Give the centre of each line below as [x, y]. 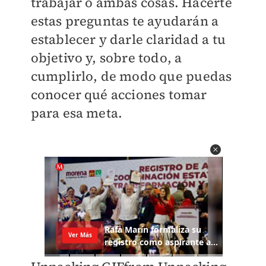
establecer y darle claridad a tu [128, 39]
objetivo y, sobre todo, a [106, 58]
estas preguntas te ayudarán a [125, 21]
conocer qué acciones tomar [119, 94]
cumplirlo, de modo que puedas [131, 76]
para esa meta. [77, 113]
